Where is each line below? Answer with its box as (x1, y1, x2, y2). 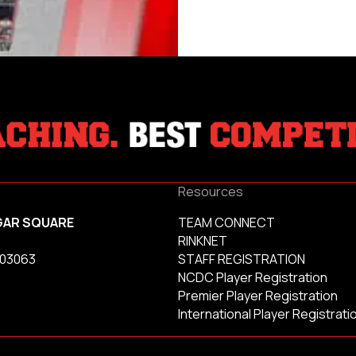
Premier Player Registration (178, 286, 338, 304)
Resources (178, 182, 243, 200)
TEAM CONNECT (178, 213, 275, 231)
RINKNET (178, 231, 227, 250)
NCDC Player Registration (178, 268, 327, 286)
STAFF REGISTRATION (178, 250, 305, 268)
